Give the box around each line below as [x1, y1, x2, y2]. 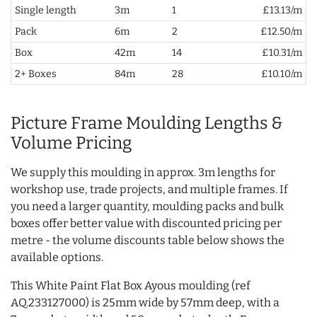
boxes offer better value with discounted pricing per [11, 217, 282, 231]
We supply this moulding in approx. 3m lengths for [11, 166, 275, 180]
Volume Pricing [11, 133, 132, 154]
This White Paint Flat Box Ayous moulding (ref [11, 279, 250, 293]
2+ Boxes [14, 68, 57, 81]
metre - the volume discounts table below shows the [11, 234, 284, 248]
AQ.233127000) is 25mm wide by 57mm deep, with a [11, 296, 279, 310]
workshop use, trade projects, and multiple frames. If [11, 183, 288, 197]
